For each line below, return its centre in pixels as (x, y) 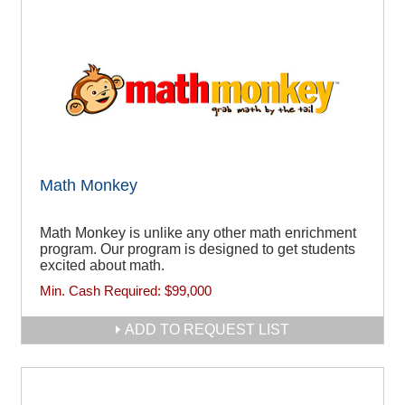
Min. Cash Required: (102, 291)
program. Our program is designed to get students (198, 250)
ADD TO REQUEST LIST (207, 330)
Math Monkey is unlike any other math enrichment (198, 233)
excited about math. (102, 266)
